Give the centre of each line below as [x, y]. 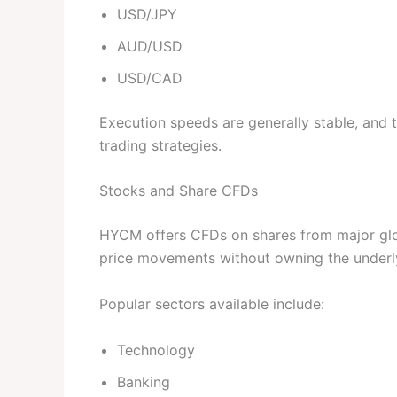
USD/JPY [147, 14]
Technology [156, 350]
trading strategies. [160, 145]
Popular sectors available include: [212, 304]
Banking [144, 381]
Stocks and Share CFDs [179, 191]
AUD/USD [150, 46]
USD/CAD [150, 78]
